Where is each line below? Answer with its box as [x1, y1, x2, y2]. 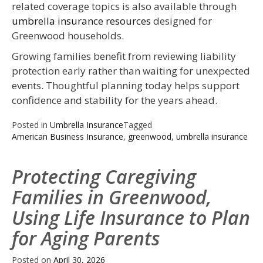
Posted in [12, 119, 50, 131]
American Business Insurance [12, 131, 123, 143]
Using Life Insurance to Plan [12, 205, 250, 231]
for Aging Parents [12, 225, 160, 251]
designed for [151, 14, 212, 28]
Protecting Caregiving [12, 164, 196, 190]
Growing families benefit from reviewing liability [12, 49, 236, 63]
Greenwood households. [12, 29, 124, 43]
